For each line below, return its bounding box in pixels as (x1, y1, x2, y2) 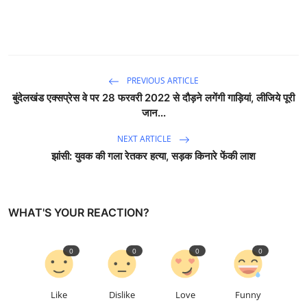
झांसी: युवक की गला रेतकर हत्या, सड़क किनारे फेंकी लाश (51, 149, 256, 162)
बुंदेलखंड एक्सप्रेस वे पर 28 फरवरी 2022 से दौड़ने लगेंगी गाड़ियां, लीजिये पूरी (12, 90, 295, 104)
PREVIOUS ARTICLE (125, 74, 199, 86)
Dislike (109, 288, 135, 301)
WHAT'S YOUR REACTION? (8, 205, 149, 219)
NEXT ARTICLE (117, 132, 173, 145)
